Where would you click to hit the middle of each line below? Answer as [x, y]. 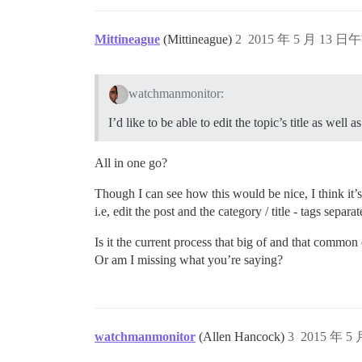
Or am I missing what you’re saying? [189, 259]
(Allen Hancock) [243, 336]
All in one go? [131, 162]
